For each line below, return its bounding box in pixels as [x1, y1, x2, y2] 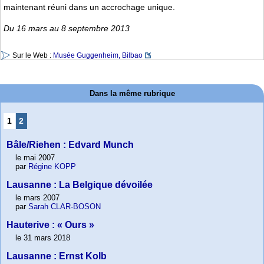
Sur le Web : [12, 51, 53, 60]
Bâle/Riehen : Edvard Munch [6, 140, 134, 150]
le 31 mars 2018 [15, 233, 70, 243]
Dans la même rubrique [89, 89, 175, 98]
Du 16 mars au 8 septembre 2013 [4, 23, 130, 33]
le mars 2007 [15, 193, 60, 203]
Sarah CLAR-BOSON [28, 202, 101, 212]
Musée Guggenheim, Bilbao [53, 51, 143, 60]
